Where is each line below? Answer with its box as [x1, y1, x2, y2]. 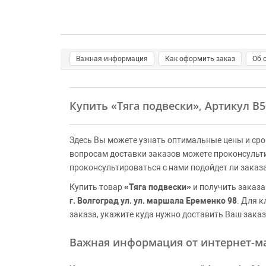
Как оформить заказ [165, 55, 235, 63]
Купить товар [69, 182, 124, 192]
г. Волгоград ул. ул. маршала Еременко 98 [69, 196, 237, 205]
